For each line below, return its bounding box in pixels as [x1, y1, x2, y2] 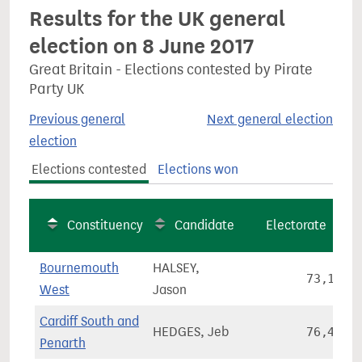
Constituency [67, 217, 143, 233]
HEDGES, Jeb [153, 324, 229, 339]
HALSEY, [153, 260, 200, 276]
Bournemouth [40, 260, 119, 276]
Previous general [29, 112, 125, 127]
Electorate [266, 217, 326, 233]
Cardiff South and [40, 314, 139, 329]
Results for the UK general [29, 6, 285, 32]
